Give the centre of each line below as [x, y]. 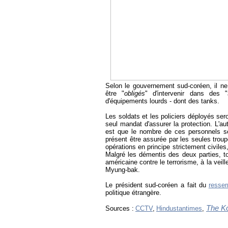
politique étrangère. [133, 193]
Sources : [120, 209]
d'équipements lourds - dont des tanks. [162, 101]
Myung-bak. [123, 170]
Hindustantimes [179, 209]
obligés [135, 94]
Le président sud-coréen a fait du [156, 185]
